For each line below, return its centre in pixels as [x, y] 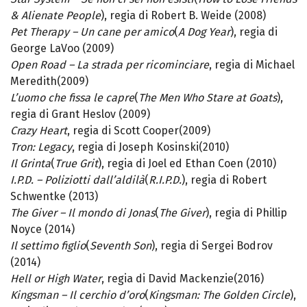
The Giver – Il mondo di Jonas [83, 213]
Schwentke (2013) [54, 197]
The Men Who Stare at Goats [208, 98]
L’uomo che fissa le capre [72, 98]
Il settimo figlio [48, 246]
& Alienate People [56, 16]
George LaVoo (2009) [62, 49]
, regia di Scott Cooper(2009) [139, 131]
